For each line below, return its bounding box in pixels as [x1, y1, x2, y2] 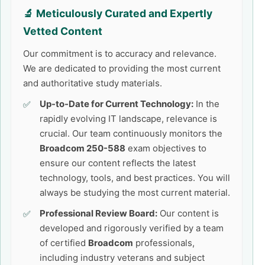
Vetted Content [23, 25, 102, 37]
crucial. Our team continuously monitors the [40, 128, 222, 139]
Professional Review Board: [40, 208, 157, 219]
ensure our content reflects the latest [40, 157, 196, 169]
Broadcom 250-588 [40, 143, 125, 154]
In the [193, 98, 219, 109]
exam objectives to [125, 143, 206, 154]
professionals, [133, 237, 195, 248]
